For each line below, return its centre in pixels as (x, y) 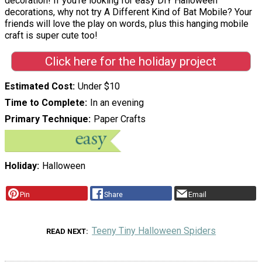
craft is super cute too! (51, 35)
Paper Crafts (119, 119)
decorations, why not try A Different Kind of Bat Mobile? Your (128, 12)
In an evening (117, 103)
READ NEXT (66, 232)
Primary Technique (46, 119)
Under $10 (99, 87)
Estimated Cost (39, 87)
